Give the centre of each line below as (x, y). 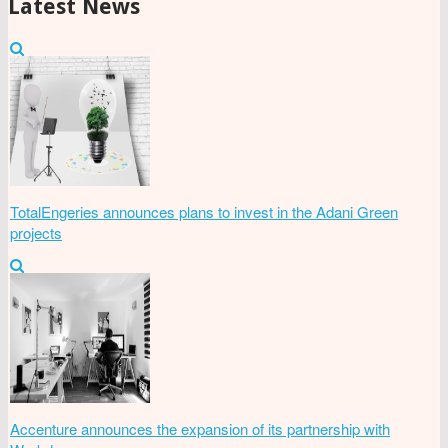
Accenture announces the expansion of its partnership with (200, 428)
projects (36, 232)
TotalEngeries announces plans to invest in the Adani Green (204, 211)
